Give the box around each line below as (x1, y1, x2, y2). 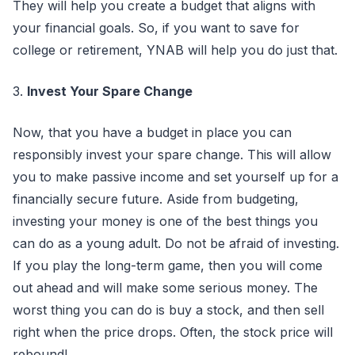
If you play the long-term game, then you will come (13, 258, 323, 273)
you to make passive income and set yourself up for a (13, 169, 338, 185)
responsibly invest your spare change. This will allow (13, 147, 331, 162)
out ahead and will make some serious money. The (13, 280, 318, 296)
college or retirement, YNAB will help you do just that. (13, 42, 338, 58)
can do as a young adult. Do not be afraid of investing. (13, 235, 339, 251)
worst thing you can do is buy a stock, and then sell (13, 302, 324, 318)
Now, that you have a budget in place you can (13, 124, 292, 140)
